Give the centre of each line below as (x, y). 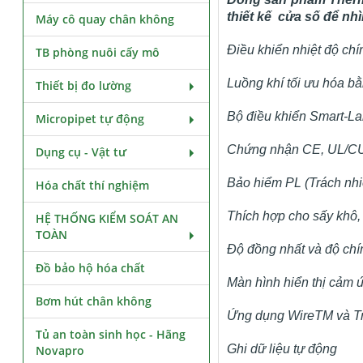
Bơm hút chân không (94, 301)
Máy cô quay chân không (105, 19)
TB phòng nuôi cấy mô (98, 52)
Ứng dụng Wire (270, 316)
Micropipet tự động (90, 119)
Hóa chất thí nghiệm (93, 185)
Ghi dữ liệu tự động (282, 349)
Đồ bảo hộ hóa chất (91, 268)
